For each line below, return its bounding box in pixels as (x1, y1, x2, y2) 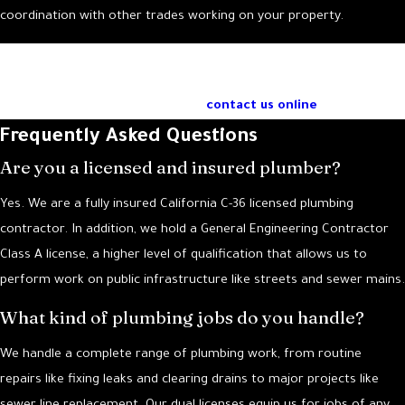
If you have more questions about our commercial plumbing (10, 49, 395, 64)
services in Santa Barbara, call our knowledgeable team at (15, 74, 390, 89)
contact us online (206, 99, 317, 115)
